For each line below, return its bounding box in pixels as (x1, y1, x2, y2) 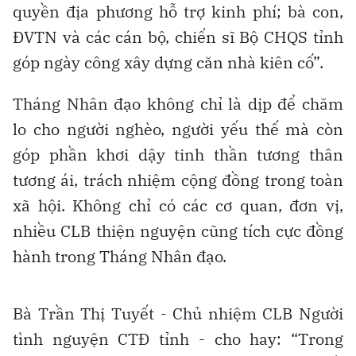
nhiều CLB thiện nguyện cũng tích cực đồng (13, 219, 343, 242)
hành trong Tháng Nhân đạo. (13, 245, 226, 267)
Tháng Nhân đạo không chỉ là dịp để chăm (13, 92, 343, 114)
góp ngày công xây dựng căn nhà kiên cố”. (13, 51, 323, 73)
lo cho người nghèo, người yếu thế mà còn (13, 118, 343, 140)
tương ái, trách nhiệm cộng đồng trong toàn (13, 168, 343, 191)
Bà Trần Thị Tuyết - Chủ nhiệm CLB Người (13, 302, 343, 324)
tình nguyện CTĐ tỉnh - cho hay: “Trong (13, 327, 343, 350)
